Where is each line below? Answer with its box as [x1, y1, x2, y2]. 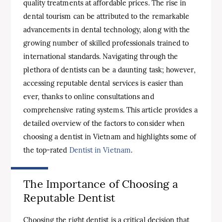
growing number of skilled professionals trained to [23, 39, 189, 48]
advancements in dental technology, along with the [23, 25, 190, 34]
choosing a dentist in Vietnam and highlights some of [23, 132, 197, 141]
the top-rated [23, 146, 69, 155]
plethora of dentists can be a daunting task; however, [23, 65, 196, 74]
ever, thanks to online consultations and [23, 92, 154, 101]
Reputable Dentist [23, 191, 115, 205]
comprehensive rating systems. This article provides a [23, 106, 198, 114]
